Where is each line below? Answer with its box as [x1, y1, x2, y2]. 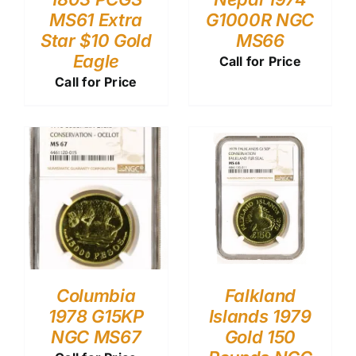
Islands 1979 [208, 306, 311, 327]
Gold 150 [224, 327, 296, 348]
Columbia [56, 285, 136, 307]
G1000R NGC [206, 9, 315, 30]
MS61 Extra [49, 9, 143, 30]
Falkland [224, 285, 296, 307]
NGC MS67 [51, 327, 141, 348]
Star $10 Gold [40, 29, 152, 51]
